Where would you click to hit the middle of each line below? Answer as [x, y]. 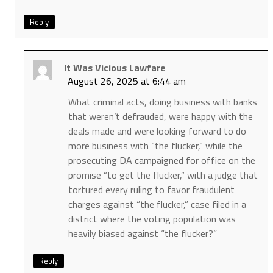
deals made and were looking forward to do [157, 131]
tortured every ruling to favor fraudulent [151, 189]
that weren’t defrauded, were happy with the [160, 116]
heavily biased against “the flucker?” [142, 233]
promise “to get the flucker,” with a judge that [163, 175]
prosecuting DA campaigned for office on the [161, 160]
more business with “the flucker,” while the [155, 145]
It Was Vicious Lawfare [115, 67]
